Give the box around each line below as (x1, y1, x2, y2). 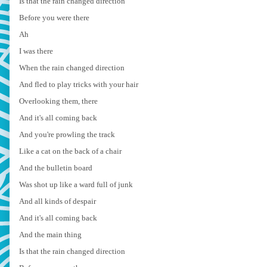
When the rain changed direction (19, 63, 125, 72)
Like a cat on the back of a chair (19, 146, 122, 156)
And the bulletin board (19, 163, 92, 172)
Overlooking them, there (19, 96, 98, 105)
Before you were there (19, 13, 89, 22)
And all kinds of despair (19, 196, 96, 206)
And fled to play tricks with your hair (19, 79, 138, 89)
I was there (19, 46, 53, 55)
